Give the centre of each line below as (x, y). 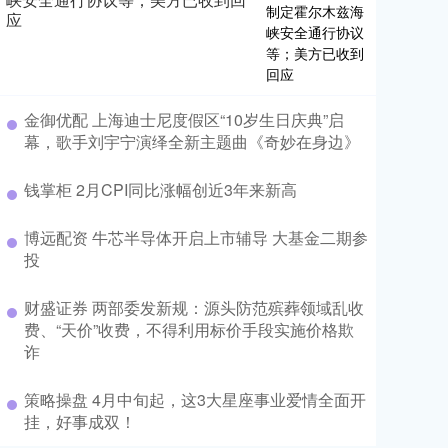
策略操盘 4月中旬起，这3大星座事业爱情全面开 (195, 399)
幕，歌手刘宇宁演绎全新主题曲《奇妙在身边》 (192, 141)
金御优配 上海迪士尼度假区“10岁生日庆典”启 (184, 119)
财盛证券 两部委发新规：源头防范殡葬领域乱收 (194, 307)
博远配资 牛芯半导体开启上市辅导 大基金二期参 (196, 237)
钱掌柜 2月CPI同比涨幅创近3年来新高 (160, 189)
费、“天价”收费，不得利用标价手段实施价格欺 (189, 329)
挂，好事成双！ (80, 421)
